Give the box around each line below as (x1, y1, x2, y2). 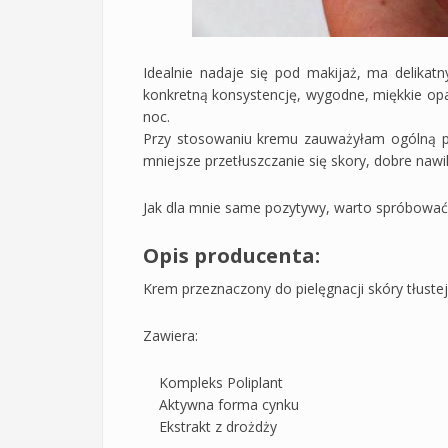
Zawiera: (143, 325, 198, 345)
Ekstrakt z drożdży (143, 416, 277, 436)
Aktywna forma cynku (143, 394, 299, 414)
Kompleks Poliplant (143, 372, 283, 392)
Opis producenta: (143, 241, 320, 269)
